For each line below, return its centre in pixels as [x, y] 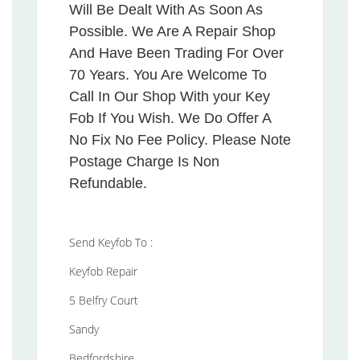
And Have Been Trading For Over [176, 53]
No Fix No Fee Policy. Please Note [180, 139]
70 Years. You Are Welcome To [168, 74]
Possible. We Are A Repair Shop [172, 31]
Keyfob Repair [103, 271]
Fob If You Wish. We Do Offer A [170, 118]
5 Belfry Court [104, 300]
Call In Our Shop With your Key [170, 96]
